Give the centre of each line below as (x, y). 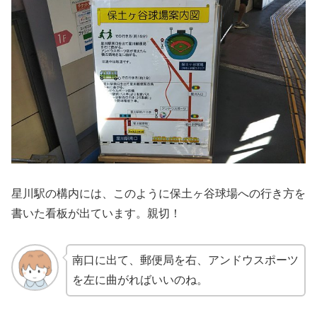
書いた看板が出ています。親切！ (96, 213)
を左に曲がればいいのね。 (140, 279)
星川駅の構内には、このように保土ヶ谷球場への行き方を (158, 193)
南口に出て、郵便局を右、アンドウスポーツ (185, 260)
